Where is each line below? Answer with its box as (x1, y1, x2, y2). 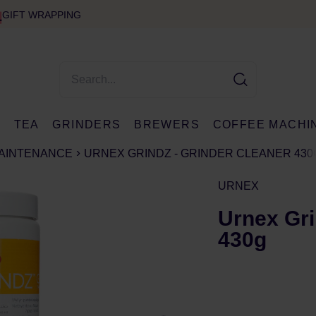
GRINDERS (52, 119, 121, 130)
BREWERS (134, 119, 200, 130)
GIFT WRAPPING (1, 9, 81, 20)
